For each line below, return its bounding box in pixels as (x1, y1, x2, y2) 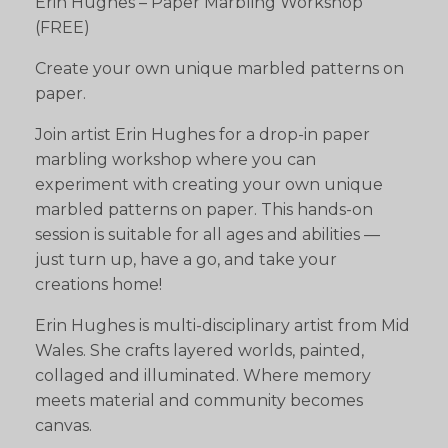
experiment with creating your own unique (35, 175, 383, 195)
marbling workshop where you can (35, 150, 316, 170)
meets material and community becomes (35, 391, 363, 411)
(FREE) (35, 18, 90, 38)
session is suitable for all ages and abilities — (35, 225, 380, 245)
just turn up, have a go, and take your (35, 250, 337, 270)
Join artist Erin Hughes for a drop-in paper (35, 125, 370, 145)
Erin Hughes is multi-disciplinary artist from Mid (35, 316, 410, 336)
